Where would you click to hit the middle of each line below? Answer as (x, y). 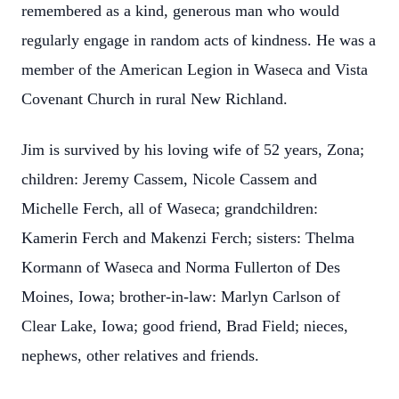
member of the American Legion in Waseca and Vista (195, 69)
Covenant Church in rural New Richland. (157, 99)
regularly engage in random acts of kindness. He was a (199, 40)
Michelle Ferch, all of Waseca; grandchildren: (170, 208)
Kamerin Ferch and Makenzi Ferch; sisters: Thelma (188, 238)
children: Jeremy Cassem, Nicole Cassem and (169, 179)
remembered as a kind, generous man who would (180, 11)
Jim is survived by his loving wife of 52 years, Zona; (193, 150)
